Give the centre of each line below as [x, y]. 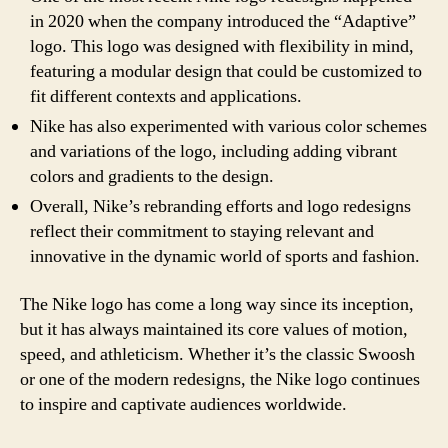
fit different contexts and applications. [166, 96]
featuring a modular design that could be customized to [226, 71]
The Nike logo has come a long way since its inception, [217, 304]
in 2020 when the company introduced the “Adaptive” [223, 21]
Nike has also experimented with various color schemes [228, 126]
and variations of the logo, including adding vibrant [213, 151]
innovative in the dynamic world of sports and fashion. [225, 256]
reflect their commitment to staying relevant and [202, 231]
